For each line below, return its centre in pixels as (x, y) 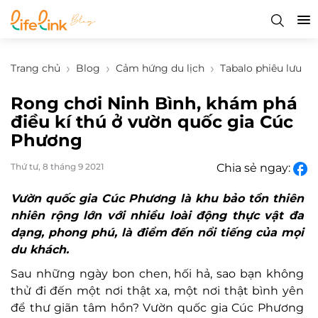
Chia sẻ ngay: (255, 168)
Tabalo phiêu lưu (261, 68)
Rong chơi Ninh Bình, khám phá (154, 103)
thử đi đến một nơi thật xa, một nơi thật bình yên (157, 291)
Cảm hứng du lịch (160, 68)
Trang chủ (35, 68)
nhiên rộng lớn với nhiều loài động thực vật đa (157, 215)
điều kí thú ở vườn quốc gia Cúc (152, 122)
